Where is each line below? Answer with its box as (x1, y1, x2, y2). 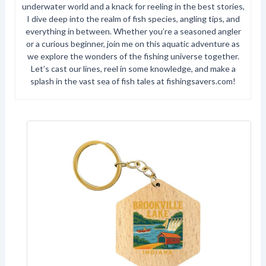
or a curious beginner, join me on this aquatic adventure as (26, 38, 240, 49)
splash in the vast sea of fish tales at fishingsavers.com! (30, 75, 236, 86)
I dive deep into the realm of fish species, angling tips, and (26, 13, 240, 24)
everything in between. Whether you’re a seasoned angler (25, 26, 241, 36)
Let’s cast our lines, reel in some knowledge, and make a (30, 63, 236, 74)
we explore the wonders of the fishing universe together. (27, 50, 239, 61)
